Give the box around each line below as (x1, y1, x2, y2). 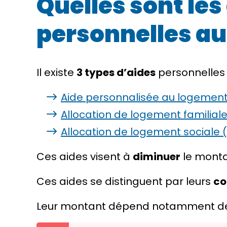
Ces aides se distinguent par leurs (36, 174, 213, 188)
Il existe (36, 65, 77, 80)
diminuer (133, 149, 180, 164)
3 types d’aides (77, 65, 156, 80)
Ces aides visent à (36, 149, 133, 164)
